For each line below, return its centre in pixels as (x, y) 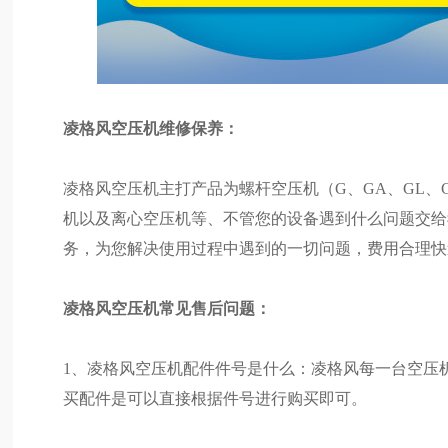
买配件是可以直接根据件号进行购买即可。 (215, 399)
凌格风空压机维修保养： (151, 129)
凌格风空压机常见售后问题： (167, 309)
